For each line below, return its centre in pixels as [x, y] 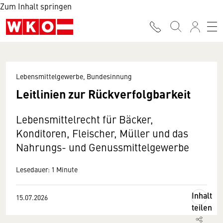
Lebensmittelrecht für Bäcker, [85, 119]
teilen [202, 207]
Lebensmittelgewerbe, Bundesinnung [74, 76]
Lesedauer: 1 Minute [47, 169]
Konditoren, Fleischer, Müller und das [102, 133]
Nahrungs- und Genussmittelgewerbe [103, 147]
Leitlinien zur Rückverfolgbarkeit [103, 94]
